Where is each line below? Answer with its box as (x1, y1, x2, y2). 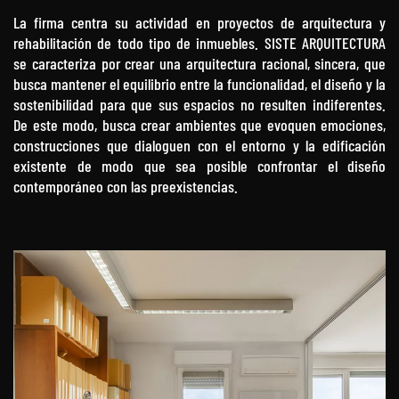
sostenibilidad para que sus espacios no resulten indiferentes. (13, 94, 386, 114)
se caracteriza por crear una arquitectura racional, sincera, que (13, 53, 386, 73)
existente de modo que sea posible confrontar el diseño (13, 155, 386, 175)
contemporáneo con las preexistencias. (13, 175, 238, 196)
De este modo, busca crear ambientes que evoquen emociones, (13, 114, 386, 134)
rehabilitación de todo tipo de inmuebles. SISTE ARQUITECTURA (13, 32, 386, 53)
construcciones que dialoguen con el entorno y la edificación (13, 134, 386, 155)
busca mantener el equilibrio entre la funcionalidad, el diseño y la (13, 73, 386, 94)
